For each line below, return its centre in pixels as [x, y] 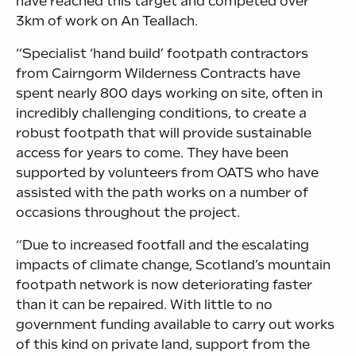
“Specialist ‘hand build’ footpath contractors [162, 53]
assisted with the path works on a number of [162, 192]
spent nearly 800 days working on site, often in [169, 93]
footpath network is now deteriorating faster [164, 284]
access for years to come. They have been [152, 153]
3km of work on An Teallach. [107, 21]
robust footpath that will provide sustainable [164, 133]
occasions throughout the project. [128, 212]
